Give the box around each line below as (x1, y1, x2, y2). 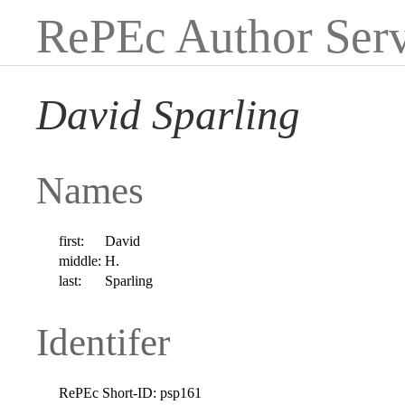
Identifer (36, 320, 170, 363)
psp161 (160, 384, 202, 400)
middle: (59, 252, 102, 268)
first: (59, 232, 85, 249)
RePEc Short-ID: (59, 384, 157, 400)
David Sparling (36, 91, 300, 139)
